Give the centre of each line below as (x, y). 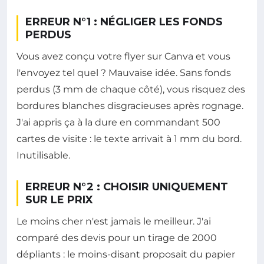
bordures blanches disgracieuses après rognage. (130, 106)
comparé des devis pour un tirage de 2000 (117, 238)
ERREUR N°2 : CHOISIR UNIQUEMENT (127, 187)
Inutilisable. (43, 156)
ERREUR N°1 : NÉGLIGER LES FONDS (124, 22)
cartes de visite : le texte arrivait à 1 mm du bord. (129, 139)
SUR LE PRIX (59, 200)
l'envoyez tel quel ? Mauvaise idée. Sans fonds (124, 73)
